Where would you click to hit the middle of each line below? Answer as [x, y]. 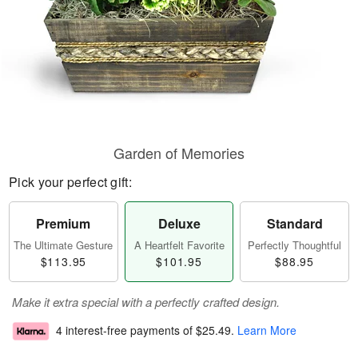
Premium [64, 223]
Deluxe [179, 223]
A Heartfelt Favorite [179, 245]
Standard [294, 223]
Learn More [267, 330]
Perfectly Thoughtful [295, 245]
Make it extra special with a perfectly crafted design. [146, 302]
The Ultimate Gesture [64, 245]
